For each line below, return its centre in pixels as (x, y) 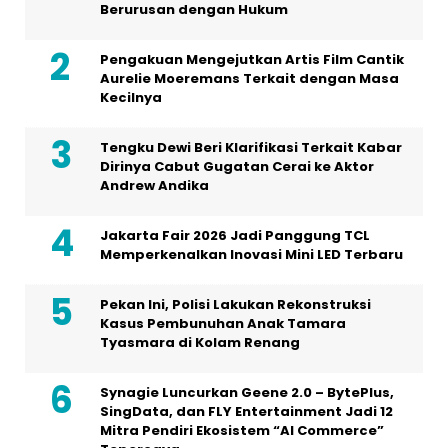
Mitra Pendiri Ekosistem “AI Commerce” (242, 431)
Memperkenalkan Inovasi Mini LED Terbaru (251, 255)
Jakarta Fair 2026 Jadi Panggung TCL (235, 236)
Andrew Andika (154, 186)
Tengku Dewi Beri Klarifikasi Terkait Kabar (251, 148)
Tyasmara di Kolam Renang (200, 343)
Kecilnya (131, 98)
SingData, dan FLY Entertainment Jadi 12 (246, 412)
